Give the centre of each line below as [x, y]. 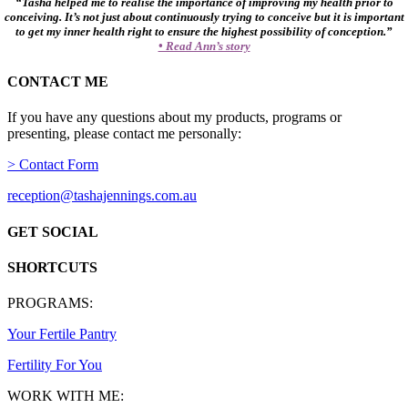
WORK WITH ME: [66, 396]
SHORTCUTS [52, 267]
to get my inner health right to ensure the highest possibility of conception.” [204, 31]
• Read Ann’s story [204, 46]
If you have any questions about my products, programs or [174, 117]
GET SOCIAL [53, 231]
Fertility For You [55, 365]
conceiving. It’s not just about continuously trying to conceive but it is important [204, 16]
